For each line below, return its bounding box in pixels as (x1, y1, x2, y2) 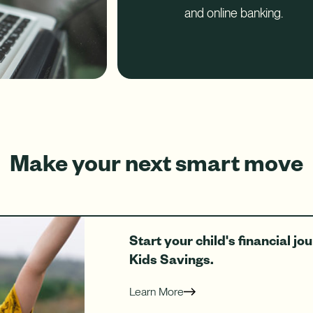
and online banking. (184, 6, 283, 21)
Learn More (129, 285, 184, 299)
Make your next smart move (10, 147, 303, 177)
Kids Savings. (129, 250, 214, 268)
